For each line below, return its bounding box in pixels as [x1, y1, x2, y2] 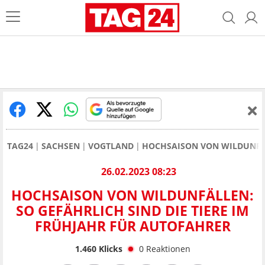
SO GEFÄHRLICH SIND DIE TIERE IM [16, 201, 249, 221]
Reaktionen [146, 243, 190, 254]
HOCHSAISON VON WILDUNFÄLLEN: [11, 186, 254, 205]
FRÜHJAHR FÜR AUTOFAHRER [34, 216, 231, 236]
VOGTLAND [88, 140, 134, 151]
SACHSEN [41, 140, 80, 151]
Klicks [96, 243, 122, 254]
